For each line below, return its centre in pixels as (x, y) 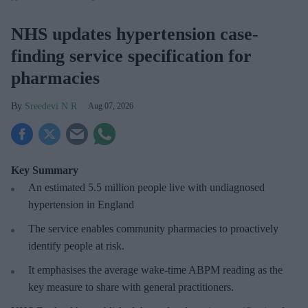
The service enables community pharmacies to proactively (153, 228)
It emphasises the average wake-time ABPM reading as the (155, 269)
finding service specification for (131, 56)
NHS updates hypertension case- (135, 34)
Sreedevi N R (51, 106)
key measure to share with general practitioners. (131, 287)
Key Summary (45, 170)
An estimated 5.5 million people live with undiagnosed (146, 187)
